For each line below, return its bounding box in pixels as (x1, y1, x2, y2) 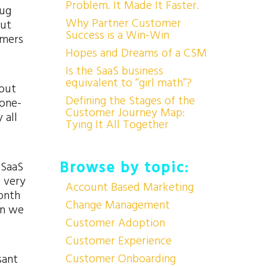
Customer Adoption (65, 215, 165, 231)
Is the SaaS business (65, 63, 163, 79)
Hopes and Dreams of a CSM (65, 45, 207, 61)
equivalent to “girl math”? (65, 74, 192, 91)
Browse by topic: (59, 157, 189, 178)
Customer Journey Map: (65, 104, 185, 121)
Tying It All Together (65, 116, 169, 133)
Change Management (65, 197, 170, 213)
